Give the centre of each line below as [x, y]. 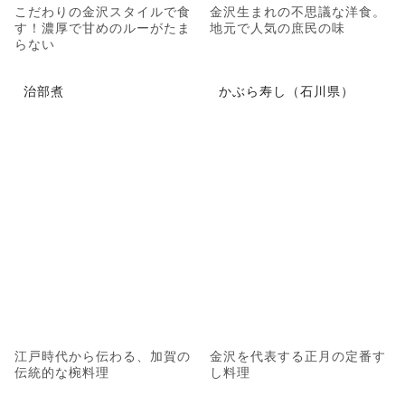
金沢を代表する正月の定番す [298, 356]
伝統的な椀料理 [62, 372]
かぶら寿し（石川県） [287, 91]
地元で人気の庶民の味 [278, 27]
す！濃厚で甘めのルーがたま [103, 27]
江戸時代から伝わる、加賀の [103, 356]
